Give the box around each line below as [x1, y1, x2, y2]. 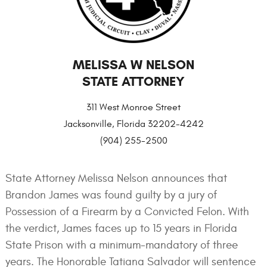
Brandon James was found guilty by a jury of [5, 188, 217, 202]
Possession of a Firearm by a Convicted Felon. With [5, 205, 249, 219]
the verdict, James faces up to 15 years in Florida [5, 222, 237, 235]
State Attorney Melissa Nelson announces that [5, 172, 227, 185]
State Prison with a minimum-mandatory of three [5, 238, 238, 252]
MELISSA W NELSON [73, 57, 194, 73]
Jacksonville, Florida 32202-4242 [63, 119, 204, 130]
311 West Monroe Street [86, 102, 181, 113]
